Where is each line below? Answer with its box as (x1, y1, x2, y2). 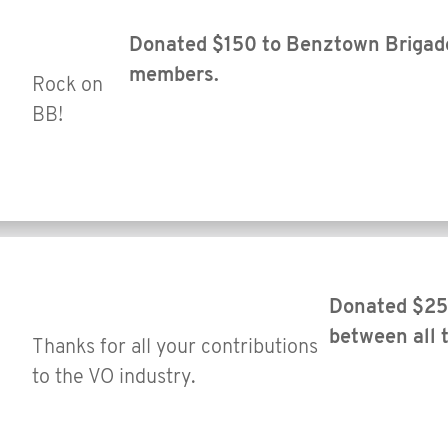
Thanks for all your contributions (32, 337, 318, 358)
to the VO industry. (32, 367, 196, 388)
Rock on (32, 75, 103, 96)
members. (129, 65, 220, 86)
